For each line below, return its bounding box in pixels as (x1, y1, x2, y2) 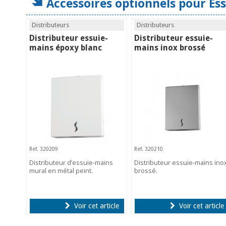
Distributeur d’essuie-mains (29, 157, 113, 167)
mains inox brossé (134, 42, 205, 52)
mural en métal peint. (29, 165, 93, 175)
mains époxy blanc (29, 42, 102, 52)
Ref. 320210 (134, 145, 163, 152)
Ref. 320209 (29, 145, 58, 152)
